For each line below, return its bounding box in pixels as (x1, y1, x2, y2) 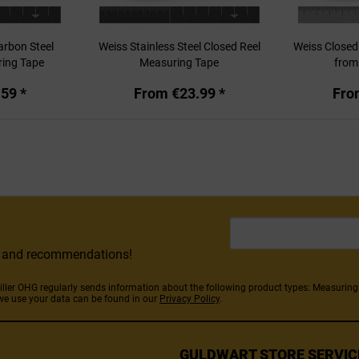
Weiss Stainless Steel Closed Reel (98, 40, 260, 53)
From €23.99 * (133, 85, 225, 102)
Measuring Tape (139, 56, 220, 69)
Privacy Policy (159, 293, 220, 305)
